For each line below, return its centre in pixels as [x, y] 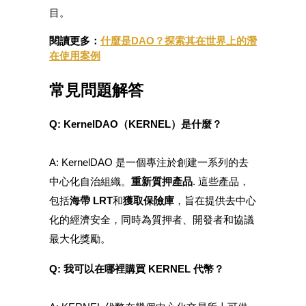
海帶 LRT [91, 200]
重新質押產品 [162, 181]
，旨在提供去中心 [215, 200]
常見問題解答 [96, 90]
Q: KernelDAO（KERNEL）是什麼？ [136, 124]
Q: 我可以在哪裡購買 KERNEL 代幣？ [137, 269]
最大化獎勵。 [80, 239]
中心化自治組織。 [90, 181]
